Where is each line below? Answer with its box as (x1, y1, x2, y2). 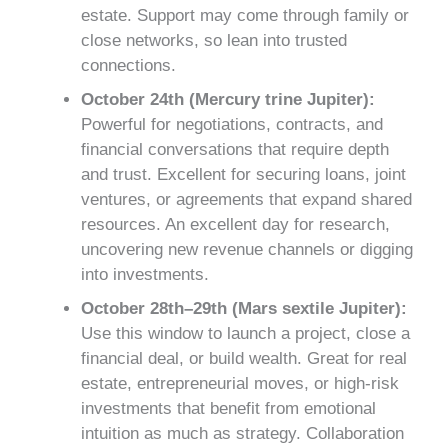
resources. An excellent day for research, (81, 214, 390, 234)
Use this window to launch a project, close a (81, 323, 410, 343)
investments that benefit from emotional (81, 398, 376, 418)
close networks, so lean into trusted (81, 30, 347, 50)
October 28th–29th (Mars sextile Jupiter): (81, 298, 407, 318)
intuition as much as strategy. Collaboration (81, 423, 404, 443)
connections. (81, 55, 176, 75)
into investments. (81, 264, 209, 284)
